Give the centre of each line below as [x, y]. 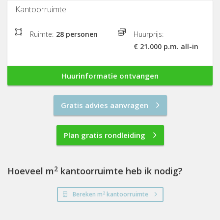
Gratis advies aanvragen [104, 105]
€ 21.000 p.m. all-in [166, 47]
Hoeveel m [34, 171]
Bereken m [87, 194]
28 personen [77, 34]
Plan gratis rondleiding [104, 135]
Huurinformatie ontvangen [110, 76]
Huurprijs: [149, 34]
